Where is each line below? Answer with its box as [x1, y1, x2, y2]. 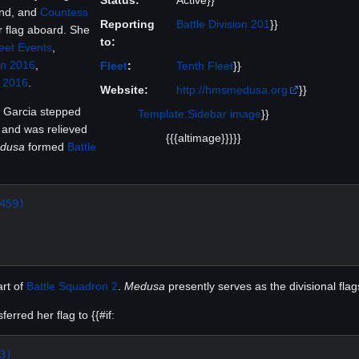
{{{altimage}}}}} [166, 131, 241, 145]
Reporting [100, 18, 155, 31]
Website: [100, 83, 148, 97]
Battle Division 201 [176, 18, 270, 31]
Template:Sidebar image [138, 107, 261, 121]
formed [25, 139, 67, 153]
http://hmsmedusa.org [176, 83, 288, 97]
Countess [40, 5, 88, 18]
